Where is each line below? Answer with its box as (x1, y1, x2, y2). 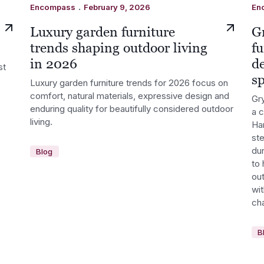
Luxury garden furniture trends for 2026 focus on (30, 77, 229, 89)
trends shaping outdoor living (30, 39, 208, 55)
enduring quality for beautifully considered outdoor (30, 103, 234, 115)
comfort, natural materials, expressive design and (30, 90, 230, 102)
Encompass (30, 2, 76, 12)
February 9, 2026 (84, 2, 151, 12)
